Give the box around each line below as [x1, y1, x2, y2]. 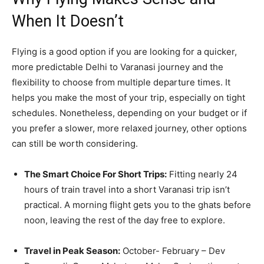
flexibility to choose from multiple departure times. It [12, 76, 230, 88]
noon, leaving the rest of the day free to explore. [24, 214, 225, 226]
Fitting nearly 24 [167, 168, 237, 180]
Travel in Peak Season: [24, 245, 120, 256]
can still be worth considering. [12, 137, 138, 149]
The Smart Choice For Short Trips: [24, 168, 167, 180]
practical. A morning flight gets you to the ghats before [24, 199, 251, 210]
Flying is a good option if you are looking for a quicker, [12, 45, 237, 57]
